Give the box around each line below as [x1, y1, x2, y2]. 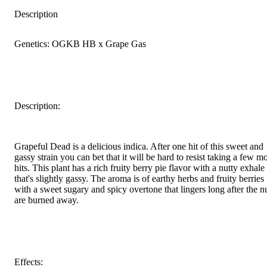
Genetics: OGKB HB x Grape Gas [14, 38, 146, 49]
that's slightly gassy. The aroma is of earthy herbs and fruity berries [14, 173, 264, 184]
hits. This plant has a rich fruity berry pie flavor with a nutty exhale [14, 162, 265, 173]
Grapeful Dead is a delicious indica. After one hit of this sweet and [14, 141, 263, 151]
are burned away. [14, 194, 79, 205]
